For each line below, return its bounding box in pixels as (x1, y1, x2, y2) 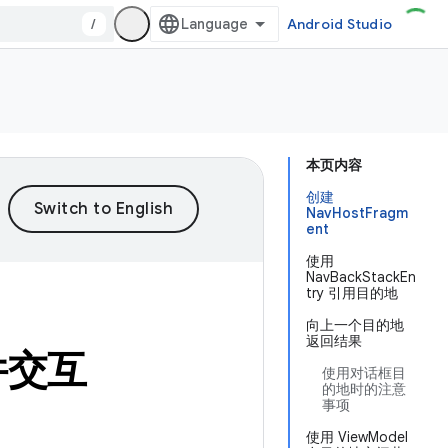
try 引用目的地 (306, 284, 398, 302)
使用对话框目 (322, 364, 406, 382)
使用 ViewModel (306, 428, 408, 446)
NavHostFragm (306, 204, 408, 222)
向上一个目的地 (306, 316, 404, 334)
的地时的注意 (322, 380, 406, 398)
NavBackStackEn (306, 268, 416, 286)
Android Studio (286, 15, 392, 33)
